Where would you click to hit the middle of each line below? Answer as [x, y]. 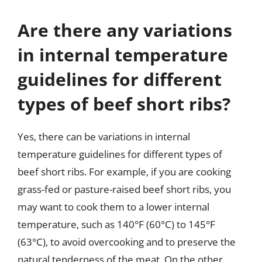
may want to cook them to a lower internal [113, 206]
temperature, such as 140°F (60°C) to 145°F [116, 224]
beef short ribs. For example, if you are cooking [124, 171]
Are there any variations [125, 30]
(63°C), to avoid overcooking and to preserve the [127, 242]
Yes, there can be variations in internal [104, 136]
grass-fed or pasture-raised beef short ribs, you [124, 189]
